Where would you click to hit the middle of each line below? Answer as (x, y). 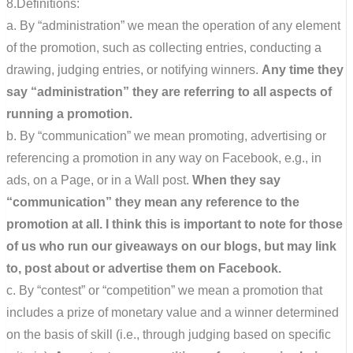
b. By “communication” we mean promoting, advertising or (166, 136)
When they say (236, 180)
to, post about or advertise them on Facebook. (144, 268)
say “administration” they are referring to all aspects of (169, 91)
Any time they (303, 69)
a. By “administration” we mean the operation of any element (173, 25)
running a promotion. (69, 113)
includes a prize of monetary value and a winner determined (173, 312)
